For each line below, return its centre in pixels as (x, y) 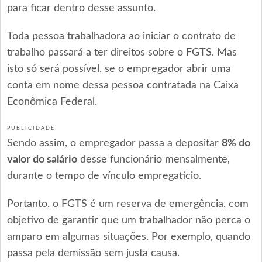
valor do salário (42, 160)
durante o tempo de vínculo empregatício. (104, 176)
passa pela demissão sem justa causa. (93, 253)
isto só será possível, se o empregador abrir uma (119, 69)
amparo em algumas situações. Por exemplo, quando (128, 237)
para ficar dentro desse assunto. (81, 8)
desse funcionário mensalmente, (153, 160)
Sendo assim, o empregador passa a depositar (114, 143)
